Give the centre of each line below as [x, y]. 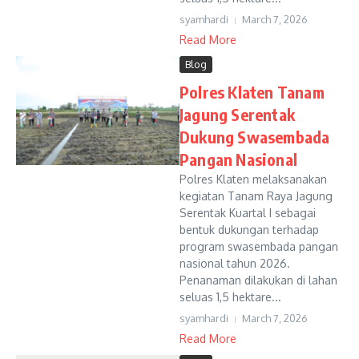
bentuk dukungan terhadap [249, 230]
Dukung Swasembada [255, 137]
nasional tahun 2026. [235, 263]
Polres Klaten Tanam [252, 92]
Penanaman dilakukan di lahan [258, 280]
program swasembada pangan [259, 246]
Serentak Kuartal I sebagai [248, 213]
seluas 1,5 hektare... [230, 297]
